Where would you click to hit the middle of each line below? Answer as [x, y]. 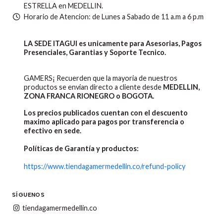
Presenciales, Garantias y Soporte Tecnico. [95, 53]
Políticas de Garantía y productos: [81, 149]
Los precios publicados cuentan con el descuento [106, 113]
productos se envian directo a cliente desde [93, 87]
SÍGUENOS [28, 194]
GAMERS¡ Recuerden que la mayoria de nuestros [101, 78]
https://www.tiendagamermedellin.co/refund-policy [105, 166]
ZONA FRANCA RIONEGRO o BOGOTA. [89, 96]
